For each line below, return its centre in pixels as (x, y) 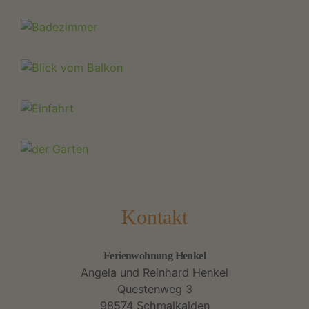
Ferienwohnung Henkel (154, 256)
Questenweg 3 (154, 289)
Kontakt (154, 217)
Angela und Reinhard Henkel (154, 272)
